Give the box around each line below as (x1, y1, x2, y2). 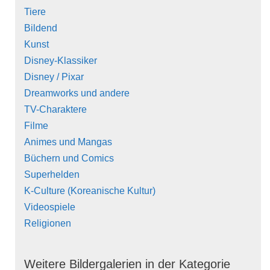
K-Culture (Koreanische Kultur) (24, 186, 155, 196)
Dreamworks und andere (24, 88, 130, 99)
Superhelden (24, 169, 80, 180)
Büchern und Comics (24, 153, 114, 164)
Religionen (24, 218, 71, 229)
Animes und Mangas (24, 137, 112, 148)
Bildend (24, 23, 57, 34)
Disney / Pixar (24, 72, 84, 83)
